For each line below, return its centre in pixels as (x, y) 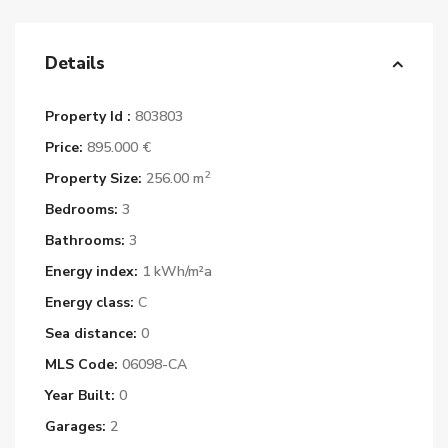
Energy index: (91, 271)
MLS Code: (81, 364)
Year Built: (80, 395)
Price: (64, 147)
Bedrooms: (81, 209)
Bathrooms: (85, 240)
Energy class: (89, 302)
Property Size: (93, 178)
